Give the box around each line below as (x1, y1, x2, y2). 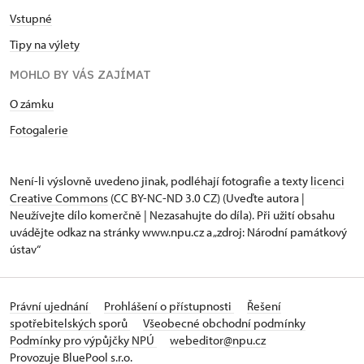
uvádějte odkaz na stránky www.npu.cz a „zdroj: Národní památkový (10, 224, 347, 240)
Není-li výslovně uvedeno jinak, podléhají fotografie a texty (10, 173, 310, 189)
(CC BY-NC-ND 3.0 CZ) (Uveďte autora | (108, 190, 305, 206)
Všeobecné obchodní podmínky (143, 315, 305, 331)
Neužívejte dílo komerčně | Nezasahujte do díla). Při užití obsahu (10, 207, 335, 223)
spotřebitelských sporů (10, 315, 130, 331)
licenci (310, 173, 344, 189)
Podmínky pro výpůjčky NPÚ (10, 332, 157, 349)
